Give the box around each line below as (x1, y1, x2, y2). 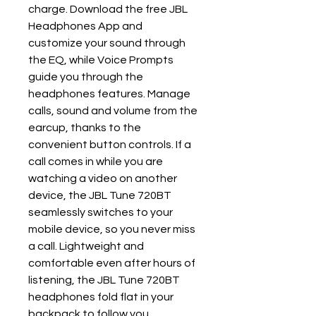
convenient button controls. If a (28, 139, 191, 150)
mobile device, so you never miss (28, 224, 195, 235)
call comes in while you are (28, 156, 163, 167)
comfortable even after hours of (28, 257, 195, 269)
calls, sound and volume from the (28, 105, 197, 116)
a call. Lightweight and (28, 241, 144, 252)
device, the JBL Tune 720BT (28, 190, 171, 201)
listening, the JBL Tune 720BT (28, 274, 180, 286)
